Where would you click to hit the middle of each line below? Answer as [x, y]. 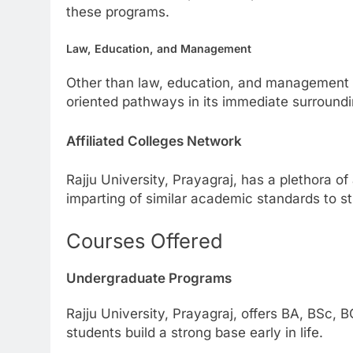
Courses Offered [145, 240]
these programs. [118, 12]
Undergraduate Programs [149, 279]
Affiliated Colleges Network [156, 141]
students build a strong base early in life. [195, 332]
